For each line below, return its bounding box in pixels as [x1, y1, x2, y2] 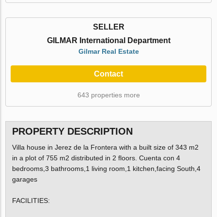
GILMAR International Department [46, 36, 170, 45]
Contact [94, 70, 123, 78]
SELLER [93, 23, 124, 31]
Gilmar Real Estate [78, 47, 139, 56]
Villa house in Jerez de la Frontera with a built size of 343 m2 [12, 143, 199, 151]
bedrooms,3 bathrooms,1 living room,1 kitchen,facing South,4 [12, 164, 201, 172]
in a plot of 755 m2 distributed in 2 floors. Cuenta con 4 [12, 154, 180, 162]
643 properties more [77, 91, 140, 99]
